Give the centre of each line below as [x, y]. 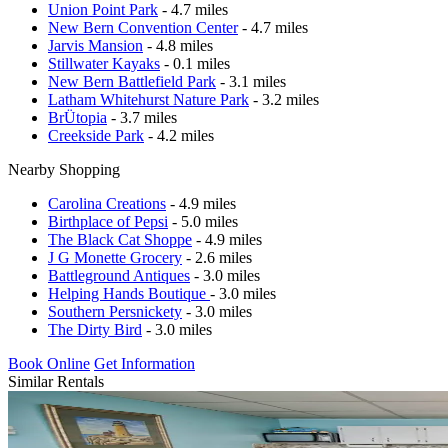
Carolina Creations [107, 203]
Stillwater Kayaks [104, 63]
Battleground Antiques [119, 275]
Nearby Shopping [64, 169]
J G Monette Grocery [115, 257]
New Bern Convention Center [143, 27]
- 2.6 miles [217, 257]
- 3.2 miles [284, 99]
